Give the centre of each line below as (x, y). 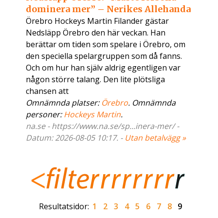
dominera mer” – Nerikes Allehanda (109, 9)
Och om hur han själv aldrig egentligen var (103, 68)
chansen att (47, 91)
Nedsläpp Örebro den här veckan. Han (96, 33)
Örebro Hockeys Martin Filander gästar (98, 21)
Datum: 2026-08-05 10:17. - (75, 138)
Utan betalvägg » (155, 138)
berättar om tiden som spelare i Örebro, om (106, 45)
